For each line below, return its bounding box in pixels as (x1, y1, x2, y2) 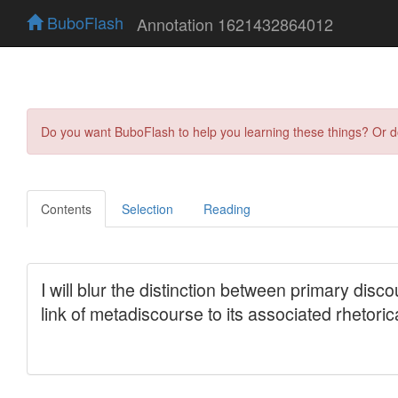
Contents (41, 199, 92, 218)
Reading (203, 199, 251, 218)
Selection (122, 199, 173, 218)
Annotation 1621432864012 (137, 12, 333, 36)
